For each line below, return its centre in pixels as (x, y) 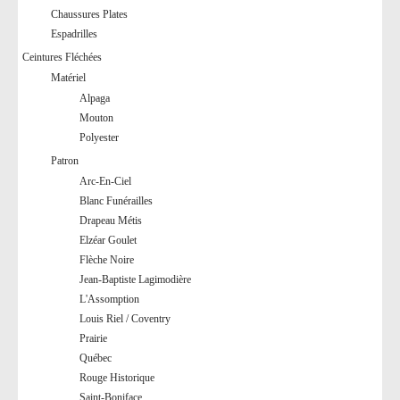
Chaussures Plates (89, 15)
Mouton (96, 118)
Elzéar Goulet (108, 240)
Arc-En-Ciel (105, 181)
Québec (96, 358)
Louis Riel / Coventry (125, 318)
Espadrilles (74, 34)
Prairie (93, 338)
